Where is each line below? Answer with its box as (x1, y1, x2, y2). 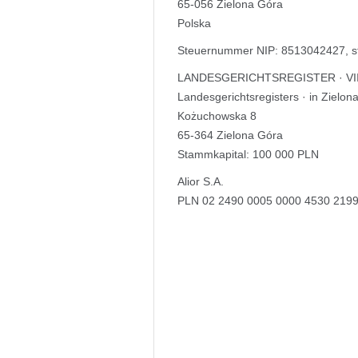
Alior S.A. (177, 175, 224, 188)
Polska (177, 17, 211, 30)
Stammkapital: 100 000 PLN (177, 148, 319, 161)
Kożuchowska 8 (177, 109, 257, 122)
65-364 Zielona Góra (177, 129, 283, 141)
